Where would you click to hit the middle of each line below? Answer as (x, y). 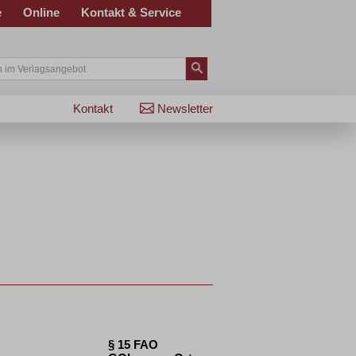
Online (41, 12)
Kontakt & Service (131, 12)
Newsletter (185, 108)
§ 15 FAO (133, 344)
